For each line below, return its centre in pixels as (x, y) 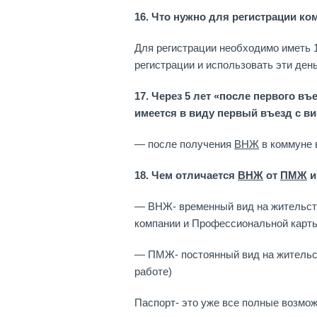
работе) (153, 271)
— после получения (184, 144)
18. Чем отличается (186, 175)
